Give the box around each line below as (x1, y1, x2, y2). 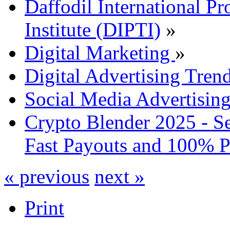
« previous (4, 165, 89, 187)
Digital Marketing (25, 41, 175, 64)
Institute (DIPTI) (25, 18, 161, 41)
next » (94, 165, 145, 187)
